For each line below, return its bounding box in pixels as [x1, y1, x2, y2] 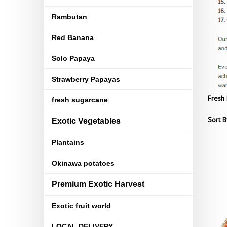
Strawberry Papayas [52, 75, 120, 83]
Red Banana [52, 33, 94, 42]
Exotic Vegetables [52, 117, 121, 125]
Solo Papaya [52, 54, 95, 62]
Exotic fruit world [52, 202, 111, 210]
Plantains [52, 138, 84, 146]
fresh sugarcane [52, 96, 108, 104]
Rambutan [52, 13, 87, 21]
